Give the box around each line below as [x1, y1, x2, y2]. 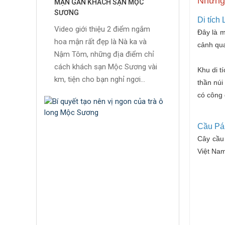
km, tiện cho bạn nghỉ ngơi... [54, 75, 145, 84]
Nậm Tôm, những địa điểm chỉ [54, 50, 154, 59]
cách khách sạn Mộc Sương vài [54, 62, 157, 72]
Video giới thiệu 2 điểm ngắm [54, 25, 150, 34]
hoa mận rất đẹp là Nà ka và [54, 37, 147, 47]
